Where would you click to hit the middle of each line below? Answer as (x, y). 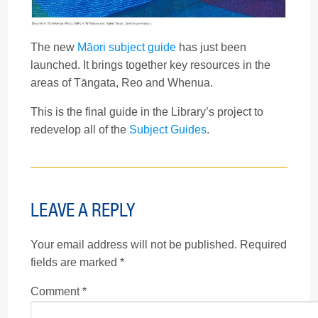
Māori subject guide (127, 48)
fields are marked (75, 263)
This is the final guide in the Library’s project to (147, 112)
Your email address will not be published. (134, 245)
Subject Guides (168, 130)
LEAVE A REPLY (83, 211)
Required (263, 245)
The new (54, 48)
